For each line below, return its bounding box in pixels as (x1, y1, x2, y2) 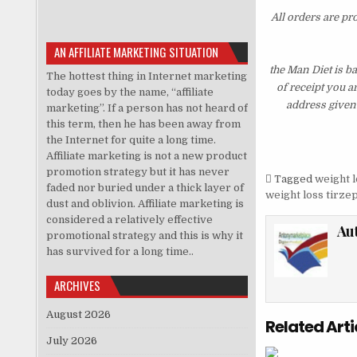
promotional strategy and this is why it (45, 229, 243, 241)
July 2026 (45, 334, 97, 347)
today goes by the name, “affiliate (45, 85, 214, 98)
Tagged (271, 173, 315, 186)
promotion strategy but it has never (45, 165, 229, 178)
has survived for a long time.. (45, 245, 194, 257)
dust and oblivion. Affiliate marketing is (45, 197, 244, 210)
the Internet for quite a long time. (45, 133, 216, 146)
